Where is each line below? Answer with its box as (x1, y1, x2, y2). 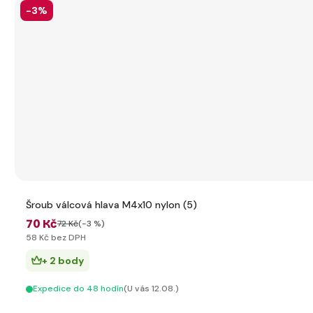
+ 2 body (42, 254, 84, 267)
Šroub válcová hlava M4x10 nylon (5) (26, 198, 197, 211)
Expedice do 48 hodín (33, 283, 124, 294)
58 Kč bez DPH (26, 232, 86, 243)
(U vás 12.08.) (124, 283, 179, 294)
